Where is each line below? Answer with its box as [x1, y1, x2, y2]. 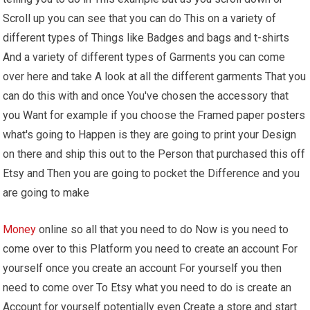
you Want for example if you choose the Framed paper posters [3, 108, 306, 122]
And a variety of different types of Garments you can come [3, 50, 286, 64]
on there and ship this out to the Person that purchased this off [3, 147, 306, 161]
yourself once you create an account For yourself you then [3, 261, 282, 275]
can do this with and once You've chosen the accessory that [3, 89, 289, 102]
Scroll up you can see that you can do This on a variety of [3, 11, 277, 25]
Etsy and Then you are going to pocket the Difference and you [3, 166, 300, 180]
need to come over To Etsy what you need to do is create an [3, 280, 292, 294]
